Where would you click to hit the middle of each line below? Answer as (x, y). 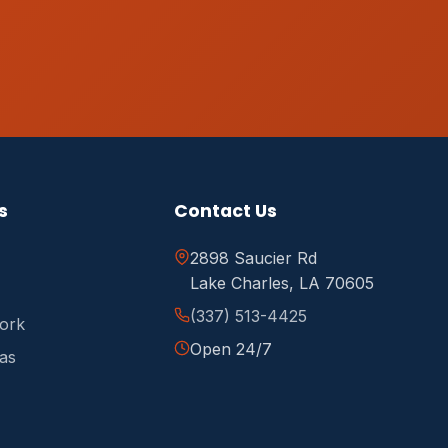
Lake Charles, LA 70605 (282, 283)
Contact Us (226, 211)
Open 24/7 (231, 349)
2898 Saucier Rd (254, 258)
